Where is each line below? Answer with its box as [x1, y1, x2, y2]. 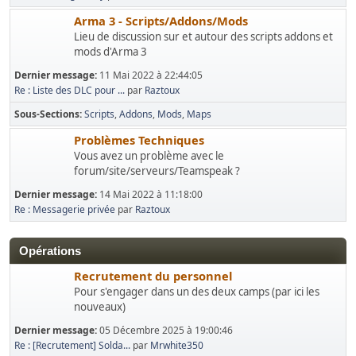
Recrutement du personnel [74, 268, 232, 284]
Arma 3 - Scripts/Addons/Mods [74, 13, 248, 29]
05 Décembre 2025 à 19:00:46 [99, 323, 233, 337]
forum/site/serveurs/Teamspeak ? [74, 164, 240, 178]
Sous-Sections [14, 107, 79, 121]
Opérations [19, 245, 81, 257]
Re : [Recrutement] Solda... [14, 339, 130, 352]
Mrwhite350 [150, 339, 203, 352]
